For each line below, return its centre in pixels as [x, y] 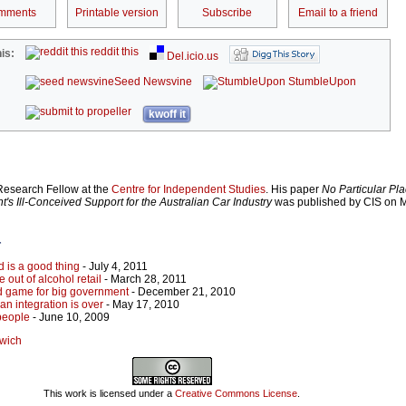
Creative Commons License [236, 393]
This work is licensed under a [109, 393]
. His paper [292, 190]
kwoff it [167, 115]
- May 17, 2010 [141, 305]
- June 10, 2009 [70, 318]
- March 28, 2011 [144, 280]
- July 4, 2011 [114, 267]
